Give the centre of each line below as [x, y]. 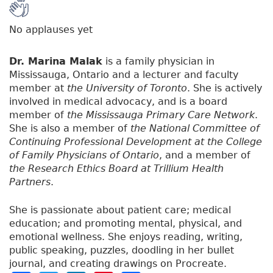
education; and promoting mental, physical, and [126, 224]
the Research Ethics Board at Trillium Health [116, 169]
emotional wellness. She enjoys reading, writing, [126, 237]
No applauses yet [51, 30]
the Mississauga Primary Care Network [161, 115]
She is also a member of [70, 129]
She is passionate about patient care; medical [120, 210]
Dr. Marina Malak [56, 62]
